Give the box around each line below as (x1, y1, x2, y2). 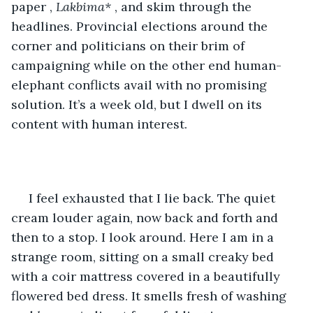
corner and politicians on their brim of (11, 37, 248, 54)
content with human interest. (11, 115, 187, 132)
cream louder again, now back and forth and (11, 209, 282, 226)
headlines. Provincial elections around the (11, 17, 271, 34)
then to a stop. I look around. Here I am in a (11, 228, 277, 245)
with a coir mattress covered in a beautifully (11, 268, 284, 284)
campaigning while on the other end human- (11, 57, 282, 73)
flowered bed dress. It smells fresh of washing (11, 287, 290, 304)
